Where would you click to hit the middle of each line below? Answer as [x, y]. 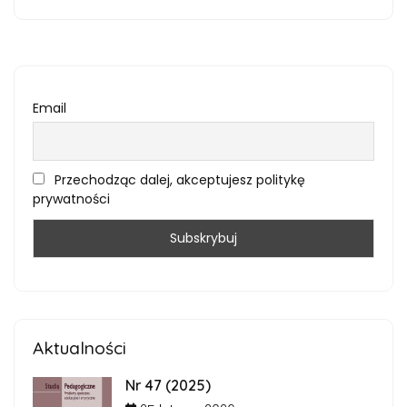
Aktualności [79, 347]
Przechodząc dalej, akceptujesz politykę [178, 179]
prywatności [71, 199]
